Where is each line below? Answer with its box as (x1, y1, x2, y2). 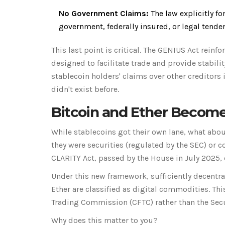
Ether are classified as (51, 184, 133, 194)
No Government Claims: (59, 8, 149, 18)
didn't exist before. (51, 84, 119, 94)
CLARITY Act (51, 153, 94, 163)
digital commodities (133, 184, 208, 194)
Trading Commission (51, 197, 128, 207)
